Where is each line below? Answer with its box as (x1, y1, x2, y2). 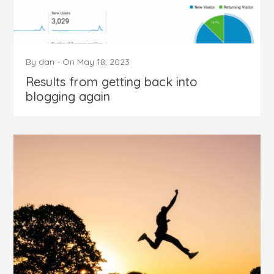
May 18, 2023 (77, 56, 130, 68)
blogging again (26, 89, 111, 105)
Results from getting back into (26, 74, 198, 90)
